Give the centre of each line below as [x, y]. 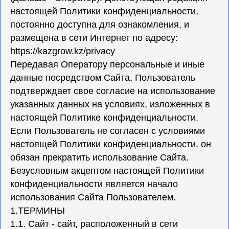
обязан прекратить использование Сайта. [99, 157]
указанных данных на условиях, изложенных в [110, 104]
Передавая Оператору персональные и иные [107, 64]
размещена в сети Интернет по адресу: [94, 38]
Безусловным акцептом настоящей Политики [107, 171]
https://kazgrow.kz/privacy [63, 51]
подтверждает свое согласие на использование [113, 91]
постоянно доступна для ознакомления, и [100, 25]
